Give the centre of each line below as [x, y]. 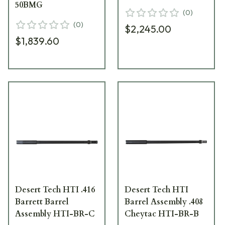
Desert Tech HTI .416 [55, 190]
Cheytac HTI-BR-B [162, 214]
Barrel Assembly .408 [164, 202]
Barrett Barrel [42, 202]
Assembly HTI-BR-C [55, 214]
